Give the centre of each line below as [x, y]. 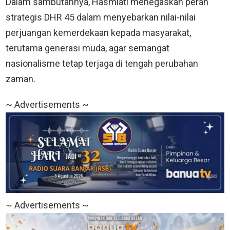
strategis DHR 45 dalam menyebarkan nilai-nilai [101, 17]
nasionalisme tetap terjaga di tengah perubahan [102, 64]
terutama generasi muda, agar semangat [88, 48]
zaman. [21, 79]
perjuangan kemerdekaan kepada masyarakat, [98, 33]
